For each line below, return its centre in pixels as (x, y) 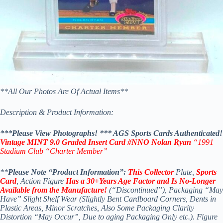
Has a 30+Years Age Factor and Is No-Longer (141, 181)
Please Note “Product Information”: (68, 172)
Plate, (185, 172)
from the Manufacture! (69, 190)
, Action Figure (41, 181)
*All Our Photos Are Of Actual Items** (66, 92)
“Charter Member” (76, 151)
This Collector (151, 172)
